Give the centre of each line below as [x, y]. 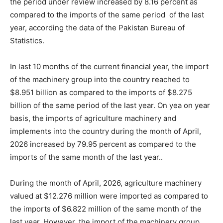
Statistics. [27, 40]
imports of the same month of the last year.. [86, 157]
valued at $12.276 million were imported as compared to [109, 196]
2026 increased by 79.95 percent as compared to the [103, 144]
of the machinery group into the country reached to [100, 79]
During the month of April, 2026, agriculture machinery [106, 183]
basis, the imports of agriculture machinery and [93, 118]
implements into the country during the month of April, [106, 131]
